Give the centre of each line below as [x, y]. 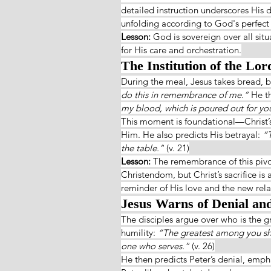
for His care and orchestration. [181, 50]
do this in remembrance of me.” [185, 94]
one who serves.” [155, 246]
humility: [139, 232]
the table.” [142, 148]
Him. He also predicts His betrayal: [192, 134]
